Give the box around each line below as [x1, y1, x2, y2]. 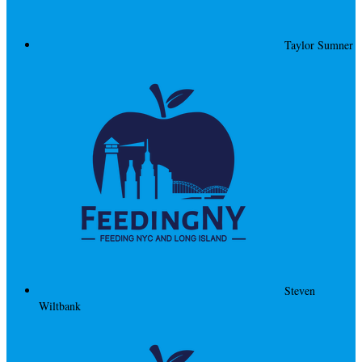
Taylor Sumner [284, 36, 353, 53]
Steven [284, 282, 315, 298]
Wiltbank [39, 297, 81, 314]
